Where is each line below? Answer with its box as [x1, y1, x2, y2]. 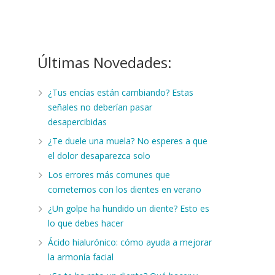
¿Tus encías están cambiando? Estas [47, 86, 193, 98]
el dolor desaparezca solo [47, 149, 150, 161]
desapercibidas [47, 115, 107, 128]
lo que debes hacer [47, 217, 123, 229]
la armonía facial [47, 250, 114, 263]
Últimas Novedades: [37, 52, 172, 72]
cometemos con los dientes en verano [47, 183, 201, 195]
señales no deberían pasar [47, 101, 152, 113]
